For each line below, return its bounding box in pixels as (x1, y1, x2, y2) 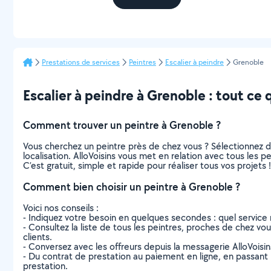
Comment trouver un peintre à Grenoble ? (23, 118, 221, 132)
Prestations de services (42, 57, 120, 67)
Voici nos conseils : (23, 201, 99, 214)
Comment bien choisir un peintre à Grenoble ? (23, 180, 240, 194)
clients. (23, 230, 52, 243)
